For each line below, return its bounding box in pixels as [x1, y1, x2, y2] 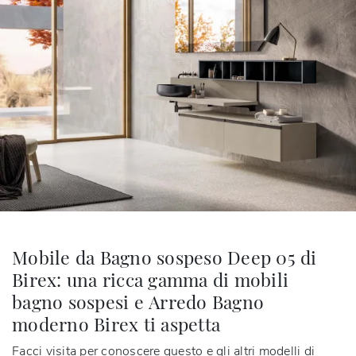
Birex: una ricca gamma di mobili [12, 266, 288, 292]
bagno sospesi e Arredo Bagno [12, 288, 264, 314]
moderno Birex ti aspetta [12, 311, 220, 336]
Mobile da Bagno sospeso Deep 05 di [12, 244, 317, 269]
